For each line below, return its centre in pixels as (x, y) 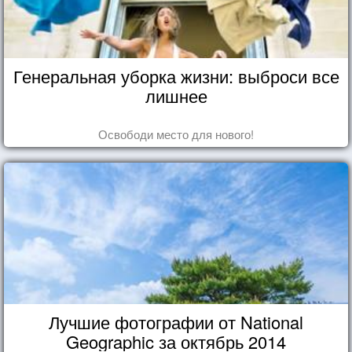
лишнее (176, 95)
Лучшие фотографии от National (176, 321)
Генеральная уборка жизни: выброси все (176, 75)
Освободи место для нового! (176, 134)
